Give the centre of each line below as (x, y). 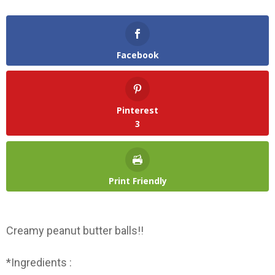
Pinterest (137, 110)
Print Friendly (137, 180)
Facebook (137, 55)
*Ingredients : (39, 263)
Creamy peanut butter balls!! (75, 230)
